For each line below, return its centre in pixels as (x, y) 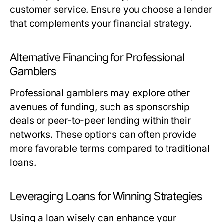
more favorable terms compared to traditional (110, 148)
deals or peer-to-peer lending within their (101, 121)
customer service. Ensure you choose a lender (111, 10)
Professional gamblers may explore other (100, 93)
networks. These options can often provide (103, 135)
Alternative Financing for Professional (97, 57)
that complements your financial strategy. (101, 24)
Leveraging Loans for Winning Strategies (106, 196)
